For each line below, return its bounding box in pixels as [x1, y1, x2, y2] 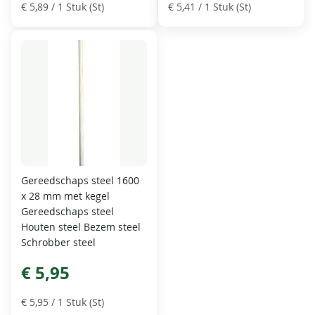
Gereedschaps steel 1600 [21, 173, 140, 187]
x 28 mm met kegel [21, 188, 110, 202]
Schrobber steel [21, 235, 96, 249]
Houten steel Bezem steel [21, 219, 141, 233]
